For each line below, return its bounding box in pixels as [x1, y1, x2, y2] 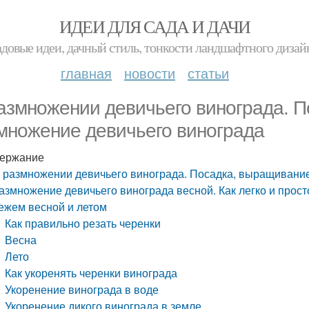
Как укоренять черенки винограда [5, 265, 178, 281]
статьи [188, 63, 229, 83]
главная [61, 63, 112, 83]
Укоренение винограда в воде [5, 281, 159, 297]
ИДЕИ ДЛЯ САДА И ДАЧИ [59, 14, 250, 38]
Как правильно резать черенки [5, 215, 161, 231]
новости [124, 63, 175, 83]
